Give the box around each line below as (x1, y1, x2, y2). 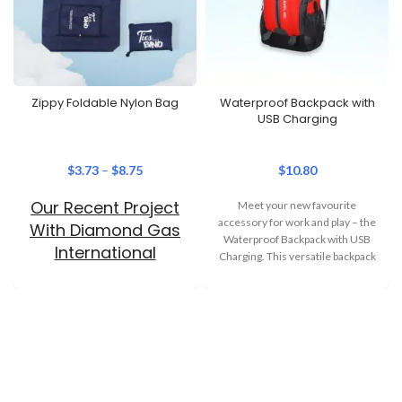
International (54, 240, 156, 264)
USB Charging (257, 109, 337, 127)
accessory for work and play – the (218, 214, 376, 229)
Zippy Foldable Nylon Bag (31, 93, 179, 111)
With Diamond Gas (30, 218, 180, 241)
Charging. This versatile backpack (218, 249, 376, 263)
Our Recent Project (31, 196, 179, 219)
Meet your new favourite (238, 197, 356, 212)
